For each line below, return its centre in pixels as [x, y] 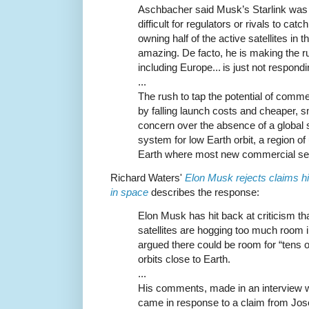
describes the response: [204, 192]
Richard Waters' [148, 178]
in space [129, 192]
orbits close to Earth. [184, 259]
